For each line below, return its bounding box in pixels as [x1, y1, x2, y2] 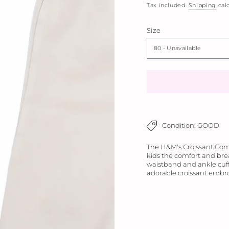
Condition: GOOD [162, 122, 219, 130]
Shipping [188, 2, 216, 9]
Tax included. [147, 2, 189, 9]
